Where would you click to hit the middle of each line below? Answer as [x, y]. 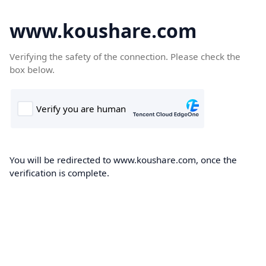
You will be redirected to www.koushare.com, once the [123, 160]
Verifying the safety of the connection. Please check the [125, 56]
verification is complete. [59, 173]
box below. [32, 69]
